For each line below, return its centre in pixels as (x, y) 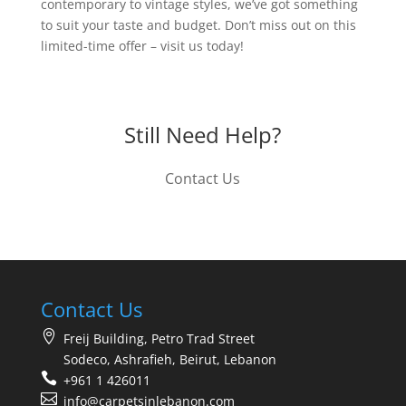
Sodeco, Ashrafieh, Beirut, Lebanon (169, 359)
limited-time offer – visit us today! (142, 45)
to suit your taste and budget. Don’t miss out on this (198, 24)
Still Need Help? (203, 134)
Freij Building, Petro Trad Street (159, 338)
